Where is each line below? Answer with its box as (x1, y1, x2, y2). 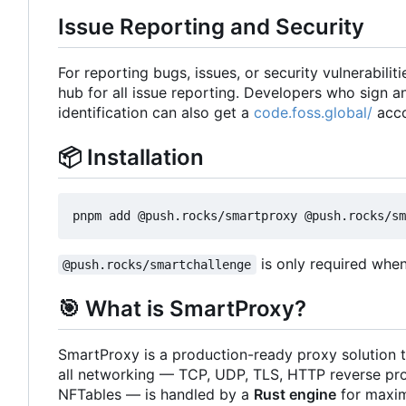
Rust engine (254, 385, 336, 404)
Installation (82, 143, 204, 170)
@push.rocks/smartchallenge (63, 257, 252, 273)
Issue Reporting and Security (58, 13, 364, 40)
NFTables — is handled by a (58, 385, 254, 404)
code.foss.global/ (254, 102, 372, 121)
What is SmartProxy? (80, 295, 306, 323)
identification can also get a (58, 102, 254, 121)
